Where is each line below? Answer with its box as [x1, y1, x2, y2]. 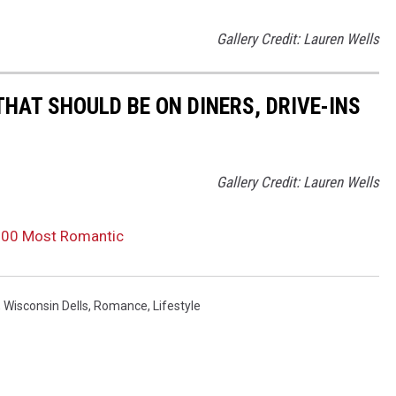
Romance [94, 298, 148, 313]
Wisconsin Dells [4, 298, 88, 313]
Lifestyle [153, 298, 201, 313]
